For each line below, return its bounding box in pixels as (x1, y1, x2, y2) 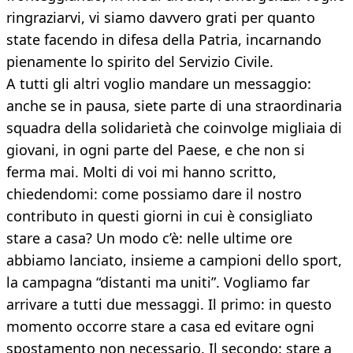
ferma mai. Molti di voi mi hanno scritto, (6, 162, 277, 182)
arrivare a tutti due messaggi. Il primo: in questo (6, 295, 332, 314)
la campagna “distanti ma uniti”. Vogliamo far (6, 273, 310, 292)
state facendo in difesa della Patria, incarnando (6, 30, 321, 50)
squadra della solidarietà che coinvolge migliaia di (6, 118, 342, 138)
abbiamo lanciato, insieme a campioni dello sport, (6, 251, 342, 270)
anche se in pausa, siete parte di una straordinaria (6, 96, 342, 116)
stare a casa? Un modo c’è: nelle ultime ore (6, 229, 292, 248)
